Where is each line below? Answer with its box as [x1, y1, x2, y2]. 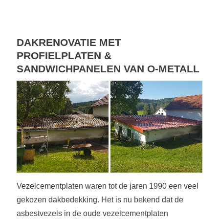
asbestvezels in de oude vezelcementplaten [16, 209, 168, 218]
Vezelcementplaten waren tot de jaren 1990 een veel [16, 181, 198, 190]
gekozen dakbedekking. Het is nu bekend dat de [16, 195, 183, 204]
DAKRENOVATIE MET [16, 37, 121, 48]
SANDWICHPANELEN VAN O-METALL [16, 63, 199, 75]
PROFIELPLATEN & [16, 50, 111, 62]
